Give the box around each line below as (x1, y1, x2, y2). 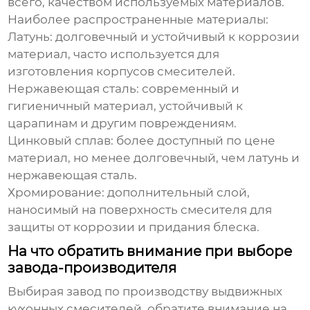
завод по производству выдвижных (66, 284, 283, 299)
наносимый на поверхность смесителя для (8, 203, 273, 217)
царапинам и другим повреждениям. (8, 116, 237, 131)
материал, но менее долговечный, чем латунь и (8, 151, 300, 165)
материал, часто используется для (8, 47, 220, 62)
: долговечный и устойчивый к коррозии (50, 30, 300, 44)
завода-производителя (8, 259, 177, 277)
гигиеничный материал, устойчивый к (8, 99, 244, 113)
